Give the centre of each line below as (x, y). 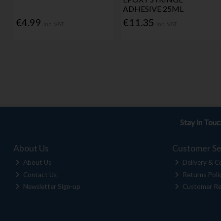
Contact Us (39, 174)
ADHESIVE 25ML (153, 8)
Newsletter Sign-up (51, 187)
